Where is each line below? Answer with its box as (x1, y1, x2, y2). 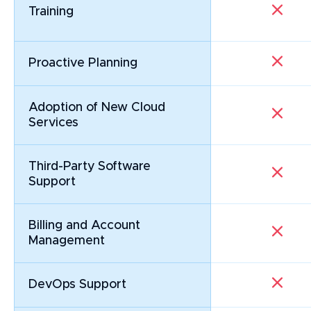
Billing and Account (28, 219, 140, 233)
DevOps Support (28, 278, 126, 292)
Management (28, 235, 105, 248)
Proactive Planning (28, 57, 137, 70)
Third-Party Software (28, 160, 151, 174)
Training (28, 6, 74, 19)
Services (28, 117, 78, 130)
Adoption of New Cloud (28, 101, 165, 115)
